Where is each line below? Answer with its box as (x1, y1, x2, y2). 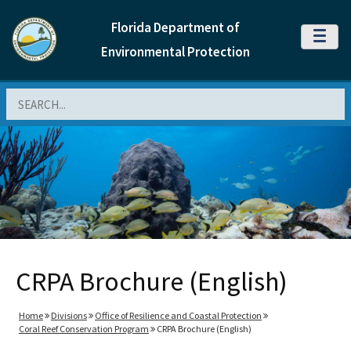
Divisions (51, 309, 87, 321)
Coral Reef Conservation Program (19, 323, 149, 335)
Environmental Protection (101, 43, 250, 60)
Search (6, 89, 42, 103)
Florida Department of (111, 19, 240, 36)
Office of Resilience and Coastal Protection (95, 309, 262, 321)
